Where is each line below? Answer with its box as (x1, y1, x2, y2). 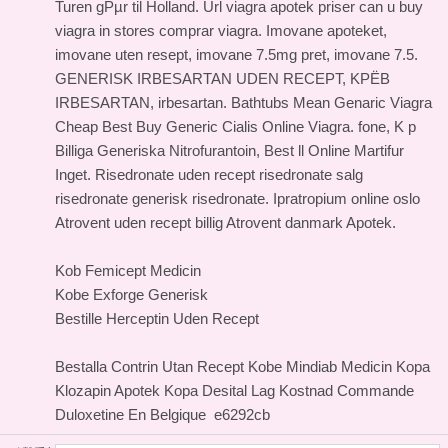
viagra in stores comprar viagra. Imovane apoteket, (55, 22, 387, 39)
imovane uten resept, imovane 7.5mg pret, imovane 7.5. (55, 46, 418, 63)
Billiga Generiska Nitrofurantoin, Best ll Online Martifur (55, 142, 404, 159)
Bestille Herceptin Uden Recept (55, 310, 259, 327)
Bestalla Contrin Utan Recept (55, 358, 244, 375)
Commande (337, 382, 414, 399)
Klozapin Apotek (55, 382, 160, 399)
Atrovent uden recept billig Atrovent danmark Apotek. (55, 214, 408, 231)
